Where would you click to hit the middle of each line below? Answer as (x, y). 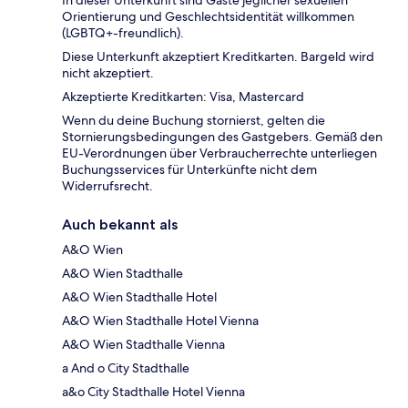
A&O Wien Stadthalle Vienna (143, 345)
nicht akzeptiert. (108, 73)
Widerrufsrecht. (107, 186)
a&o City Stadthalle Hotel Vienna (153, 392)
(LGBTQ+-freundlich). (123, 33)
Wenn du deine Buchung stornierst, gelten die (194, 121)
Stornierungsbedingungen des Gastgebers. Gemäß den (222, 137)
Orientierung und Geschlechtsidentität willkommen (208, 17)
